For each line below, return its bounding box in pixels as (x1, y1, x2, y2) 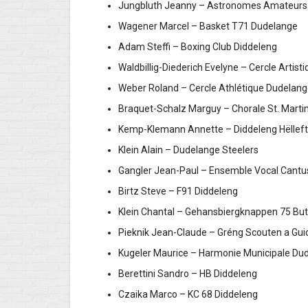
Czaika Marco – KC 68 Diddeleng (118, 289, 266, 300)
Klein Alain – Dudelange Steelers (118, 144, 269, 156)
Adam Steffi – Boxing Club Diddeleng (118, 41, 298, 53)
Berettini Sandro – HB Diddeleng (118, 268, 265, 280)
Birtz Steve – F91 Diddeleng (118, 186, 238, 197)
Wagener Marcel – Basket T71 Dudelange (118, 21, 298, 32)
